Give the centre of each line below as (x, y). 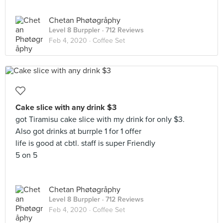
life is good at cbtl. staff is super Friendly (85, 143)
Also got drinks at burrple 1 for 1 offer (78, 131)
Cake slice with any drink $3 (66, 108)
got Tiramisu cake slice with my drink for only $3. (100, 119)
